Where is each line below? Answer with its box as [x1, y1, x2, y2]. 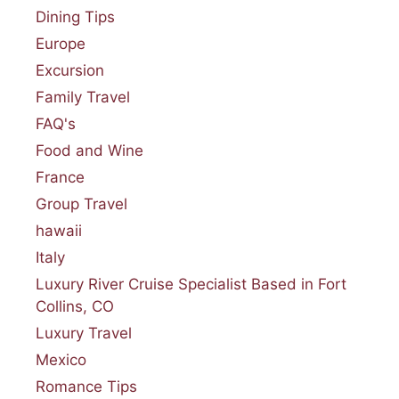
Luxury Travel [36, 323, 132, 342]
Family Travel [36, 87, 130, 106]
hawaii [36, 221, 82, 240]
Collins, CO [36, 297, 114, 315]
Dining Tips [36, 7, 115, 26]
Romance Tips [36, 377, 137, 395]
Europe [36, 34, 85, 53]
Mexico [36, 350, 86, 369]
